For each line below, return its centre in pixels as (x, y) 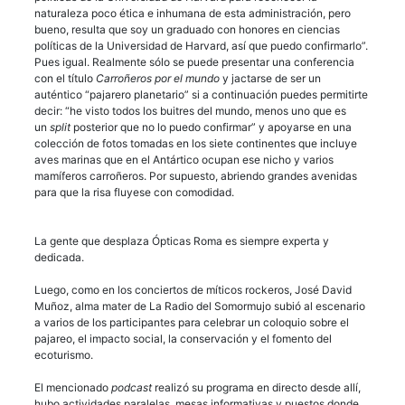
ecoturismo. (64, 354)
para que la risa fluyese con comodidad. (136, 192)
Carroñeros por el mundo (158, 78)
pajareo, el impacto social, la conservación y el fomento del (183, 338)
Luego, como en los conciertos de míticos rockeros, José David (193, 289)
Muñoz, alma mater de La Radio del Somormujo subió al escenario (200, 306)
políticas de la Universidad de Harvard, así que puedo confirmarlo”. (201, 45)
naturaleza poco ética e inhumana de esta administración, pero (193, 13)
